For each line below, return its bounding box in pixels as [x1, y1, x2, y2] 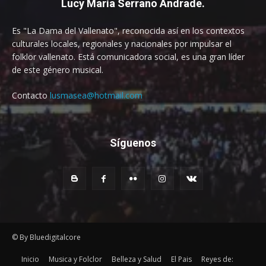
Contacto [12, 90, 50, 102]
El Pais [171, 254, 192, 265]
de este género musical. [12, 64, 103, 76]
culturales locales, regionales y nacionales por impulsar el [12, 38, 232, 50]
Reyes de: [201, 254, 233, 265]
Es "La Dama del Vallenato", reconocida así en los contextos [12, 25, 245, 37]
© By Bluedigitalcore [12, 232, 81, 243]
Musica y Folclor [49, 254, 102, 265]
